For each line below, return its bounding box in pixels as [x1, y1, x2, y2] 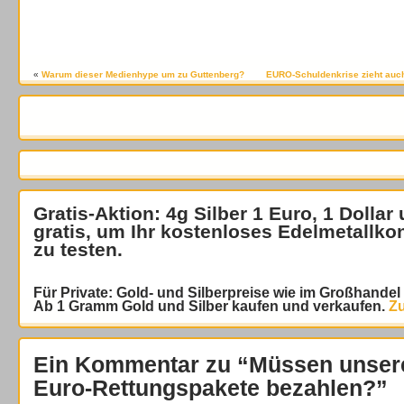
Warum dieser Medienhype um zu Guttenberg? [41, 69, 244, 80]
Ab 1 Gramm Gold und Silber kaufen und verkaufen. [33, 298, 385, 315]
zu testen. [33, 239, 123, 261]
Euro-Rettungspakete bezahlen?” [33, 375, 388, 401]
